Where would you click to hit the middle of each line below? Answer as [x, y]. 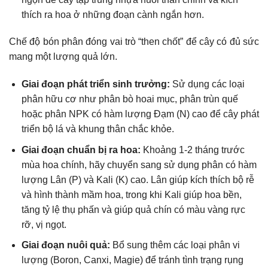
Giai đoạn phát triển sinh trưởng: [95, 84]
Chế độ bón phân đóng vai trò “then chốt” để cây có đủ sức [134, 42]
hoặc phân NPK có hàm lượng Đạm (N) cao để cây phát [140, 114]
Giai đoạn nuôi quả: [66, 245]
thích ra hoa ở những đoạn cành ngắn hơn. [112, 14]
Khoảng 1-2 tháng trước [192, 150]
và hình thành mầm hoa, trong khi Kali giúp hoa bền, [131, 194]
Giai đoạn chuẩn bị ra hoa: [81, 150]
